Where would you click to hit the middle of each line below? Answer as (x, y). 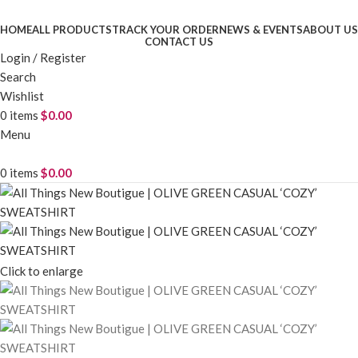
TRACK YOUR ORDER (165, 30)
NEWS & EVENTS (261, 30)
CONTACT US (179, 42)
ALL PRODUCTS (72, 30)
